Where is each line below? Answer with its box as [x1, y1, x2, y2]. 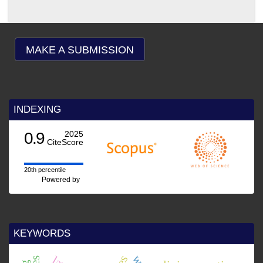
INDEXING [14, 103, 61, 115]
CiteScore [45, 137, 82, 147]
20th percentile [22, 166, 65, 173]
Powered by [40, 175, 82, 184]
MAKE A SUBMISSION [26, 44, 134, 56]
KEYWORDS [14, 227, 70, 239]
